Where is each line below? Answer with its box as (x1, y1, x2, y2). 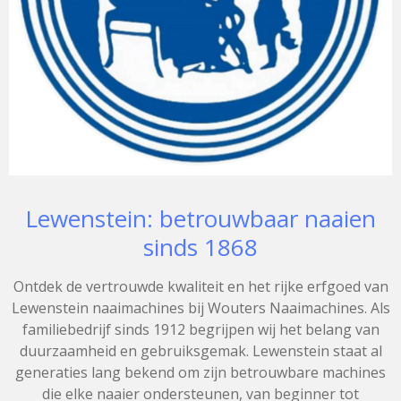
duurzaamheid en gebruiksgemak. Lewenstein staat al (19, 340, 382, 361)
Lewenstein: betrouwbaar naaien (25, 201, 376, 235)
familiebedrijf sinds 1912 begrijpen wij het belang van (21, 319, 380, 339)
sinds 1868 (143, 230, 258, 263)
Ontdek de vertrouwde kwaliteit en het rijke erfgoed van (13, 276, 388, 296)
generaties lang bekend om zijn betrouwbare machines (15, 362, 386, 382)
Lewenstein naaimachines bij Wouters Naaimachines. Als (11, 297, 390, 318)
